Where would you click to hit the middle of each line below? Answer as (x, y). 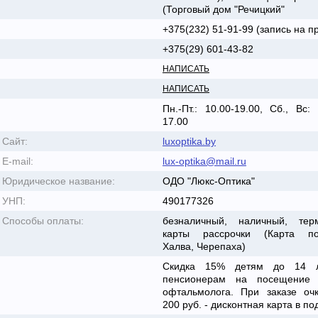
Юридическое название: (59, 181)
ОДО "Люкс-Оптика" (208, 181)
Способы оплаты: (43, 221)
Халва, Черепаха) (204, 246)
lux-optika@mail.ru (204, 161)
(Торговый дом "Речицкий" (223, 9)
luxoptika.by (189, 141)
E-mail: (18, 161)
